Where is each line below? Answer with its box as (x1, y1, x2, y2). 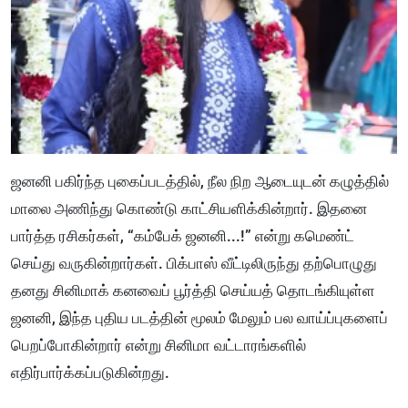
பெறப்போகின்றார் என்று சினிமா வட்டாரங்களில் (11, 335, 306, 354)
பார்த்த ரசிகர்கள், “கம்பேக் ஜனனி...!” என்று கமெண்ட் (11, 226, 354, 245)
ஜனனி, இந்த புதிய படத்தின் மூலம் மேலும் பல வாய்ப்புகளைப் (11, 308, 388, 327)
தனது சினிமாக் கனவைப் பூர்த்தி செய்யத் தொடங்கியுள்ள (11, 280, 375, 300)
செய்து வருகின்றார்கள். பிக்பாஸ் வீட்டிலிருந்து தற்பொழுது (11, 253, 377, 272)
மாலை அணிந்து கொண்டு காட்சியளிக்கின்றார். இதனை (11, 199, 367, 218)
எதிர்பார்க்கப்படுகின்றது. (11, 362, 169, 382)
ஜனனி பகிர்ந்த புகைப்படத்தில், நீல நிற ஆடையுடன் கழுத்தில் (11, 171, 389, 190)
